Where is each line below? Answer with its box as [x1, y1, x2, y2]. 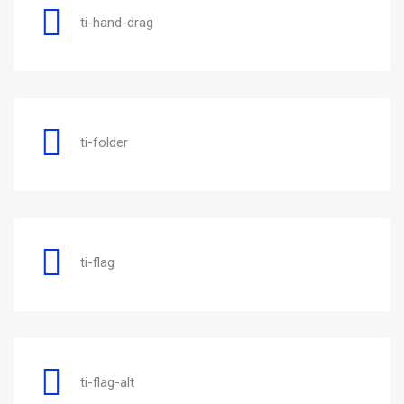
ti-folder [80, 133, 128, 151]
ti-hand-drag [80, 14, 153, 31]
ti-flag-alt [80, 373, 134, 390]
